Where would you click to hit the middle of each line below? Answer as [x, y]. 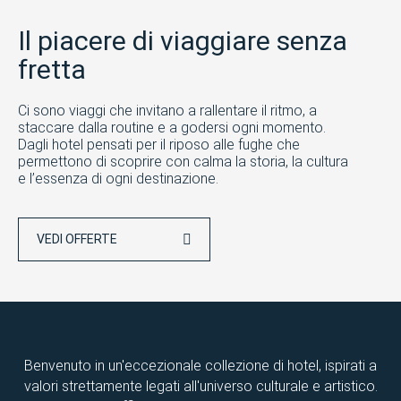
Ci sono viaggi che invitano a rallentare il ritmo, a [167, 110]
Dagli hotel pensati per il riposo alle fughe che [159, 144]
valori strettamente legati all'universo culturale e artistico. [200, 386]
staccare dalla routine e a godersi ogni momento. [172, 127]
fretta [52, 69]
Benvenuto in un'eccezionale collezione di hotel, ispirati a [200, 365]
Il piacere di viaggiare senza [183, 40]
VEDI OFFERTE [78, 239]
